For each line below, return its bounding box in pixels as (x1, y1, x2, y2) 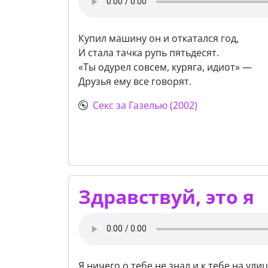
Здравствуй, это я (78, 183, 254, 209)
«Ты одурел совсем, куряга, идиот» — (78, 60, 252, 74)
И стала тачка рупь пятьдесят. (78, 45, 219, 59)
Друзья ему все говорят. (78, 74, 191, 88)
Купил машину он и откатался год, (78, 31, 239, 45)
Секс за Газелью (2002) (93, 98, 197, 112)
